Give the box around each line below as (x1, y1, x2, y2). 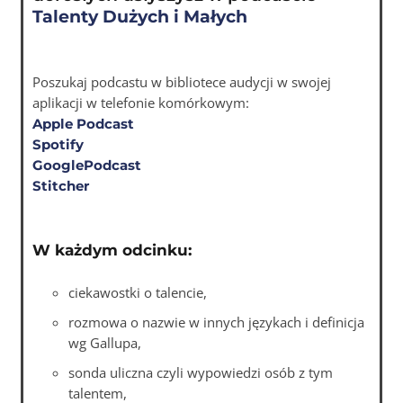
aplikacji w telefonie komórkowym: (32, 93, 250, 112)
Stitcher (32, 176, 90, 194)
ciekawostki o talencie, (68, 282, 208, 301)
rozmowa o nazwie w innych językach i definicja (68, 312, 365, 331)
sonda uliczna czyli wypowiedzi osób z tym (68, 363, 334, 381)
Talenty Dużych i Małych (32, 5, 248, 27)
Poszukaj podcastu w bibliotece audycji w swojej (32, 72, 332, 91)
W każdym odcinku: (32, 240, 193, 259)
